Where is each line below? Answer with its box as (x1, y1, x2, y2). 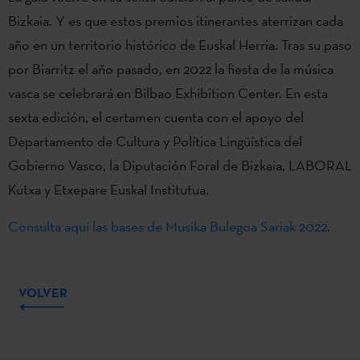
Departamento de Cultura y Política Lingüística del (8, 131, 302, 150)
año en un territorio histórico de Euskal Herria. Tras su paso (8, 35, 352, 54)
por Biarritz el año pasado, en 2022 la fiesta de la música (8, 59, 333, 78)
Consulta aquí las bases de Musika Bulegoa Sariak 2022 (8, 216, 327, 235)
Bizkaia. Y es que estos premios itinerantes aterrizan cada (8, 10, 343, 30)
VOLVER (18, 284, 67, 301)
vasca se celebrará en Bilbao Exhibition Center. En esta (8, 83, 328, 102)
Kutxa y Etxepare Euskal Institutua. (8, 179, 209, 198)
